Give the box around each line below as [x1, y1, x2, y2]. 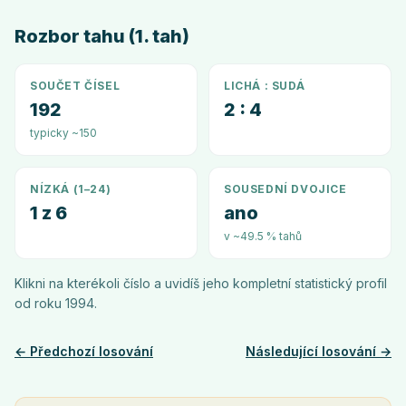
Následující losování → [246, 343, 391, 359]
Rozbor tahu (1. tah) [14, 25, 189, 47]
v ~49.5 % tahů [224, 229, 302, 243]
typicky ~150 [30, 126, 97, 140]
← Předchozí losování [14, 343, 153, 359]
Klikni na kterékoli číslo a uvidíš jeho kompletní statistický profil [14, 275, 387, 291]
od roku [14, 295, 65, 311]
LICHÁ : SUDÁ [224, 79, 305, 92]
